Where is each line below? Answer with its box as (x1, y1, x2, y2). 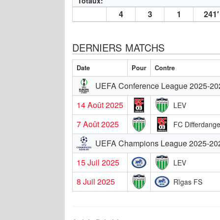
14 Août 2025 (77, 99, 123, 110)
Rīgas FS (173, 176, 202, 187)
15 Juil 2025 (77, 156, 119, 168)
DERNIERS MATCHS (72, 40, 165, 55)
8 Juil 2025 (77, 175, 115, 187)
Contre (155, 63, 175, 72)
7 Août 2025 (77, 118, 119, 130)
